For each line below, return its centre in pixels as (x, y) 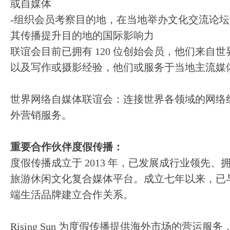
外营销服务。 (41, 115)
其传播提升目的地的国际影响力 (82, 35)
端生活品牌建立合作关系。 (72, 195)
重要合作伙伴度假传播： (67, 147)
